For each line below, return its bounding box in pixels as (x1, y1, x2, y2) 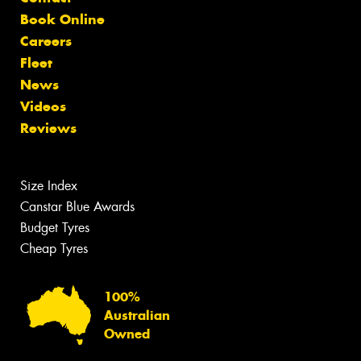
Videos (20, 98, 66, 115)
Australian (104, 307, 170, 323)
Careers (20, 32, 72, 50)
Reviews (20, 119, 77, 137)
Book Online (20, 10, 105, 28)
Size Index (20, 177, 77, 194)
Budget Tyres (20, 219, 89, 236)
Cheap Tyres (20, 240, 88, 257)
